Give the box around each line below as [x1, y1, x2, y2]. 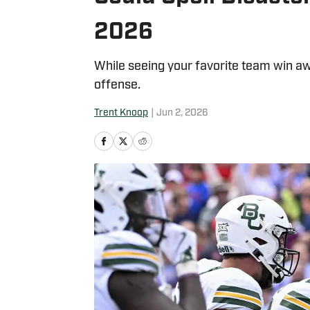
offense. [94, 79, 140, 92]
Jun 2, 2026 [156, 108, 208, 118]
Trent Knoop [94, 108, 148, 118]
